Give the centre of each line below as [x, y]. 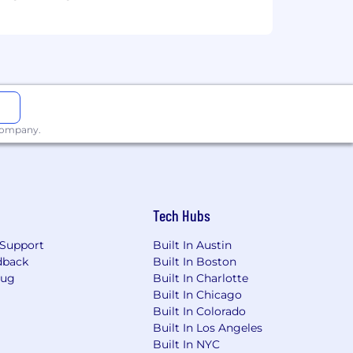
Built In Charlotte [201, 279]
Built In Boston [195, 262]
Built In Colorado [200, 312]
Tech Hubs [182, 216]
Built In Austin [193, 245]
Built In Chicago [198, 295]
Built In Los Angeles [208, 328]
